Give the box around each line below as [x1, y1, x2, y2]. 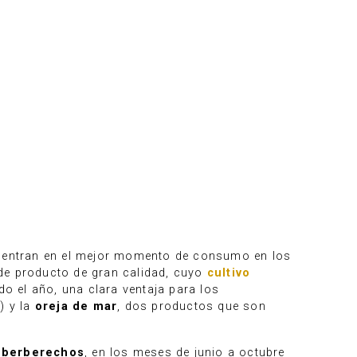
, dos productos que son [117, 300, 266, 313]
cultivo [206, 266, 251, 280]
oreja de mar [34, 300, 118, 313]
